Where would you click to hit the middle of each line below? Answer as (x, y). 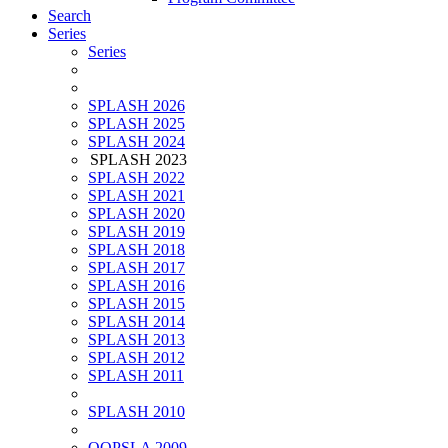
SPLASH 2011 (136, 376)
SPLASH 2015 (136, 304)
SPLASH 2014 (136, 322)
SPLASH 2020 (136, 214)
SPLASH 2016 (136, 286)
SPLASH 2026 (136, 106)
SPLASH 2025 (136, 124)
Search (69, 16)
